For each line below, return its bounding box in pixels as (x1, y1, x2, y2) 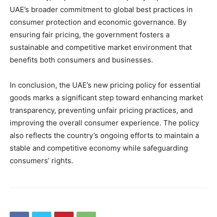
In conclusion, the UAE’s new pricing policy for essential (10, 80, 201, 90)
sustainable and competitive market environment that (10, 43, 192, 52)
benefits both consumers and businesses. (10, 55, 153, 65)
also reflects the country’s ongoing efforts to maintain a (10, 131, 199, 140)
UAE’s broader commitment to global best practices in (10, 5, 193, 15)
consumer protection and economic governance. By (10, 17, 186, 27)
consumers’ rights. (10, 156, 73, 166)
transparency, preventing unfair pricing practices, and (10, 106, 193, 115)
